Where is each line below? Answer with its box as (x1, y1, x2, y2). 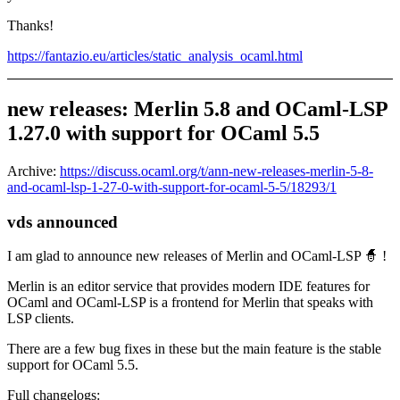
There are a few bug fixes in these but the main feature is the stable (7, 341, 381, 357)
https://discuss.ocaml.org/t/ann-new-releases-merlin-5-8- (60, 162, 373, 179)
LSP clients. (7, 311, 74, 327)
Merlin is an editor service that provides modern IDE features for (7, 279, 370, 295)
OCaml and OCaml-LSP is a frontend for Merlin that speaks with (7, 295, 373, 311)
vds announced (7, 212, 118, 231)
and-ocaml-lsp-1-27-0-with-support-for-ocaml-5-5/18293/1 (7, 179, 337, 195)
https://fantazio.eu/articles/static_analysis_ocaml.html (7, 48, 303, 64)
